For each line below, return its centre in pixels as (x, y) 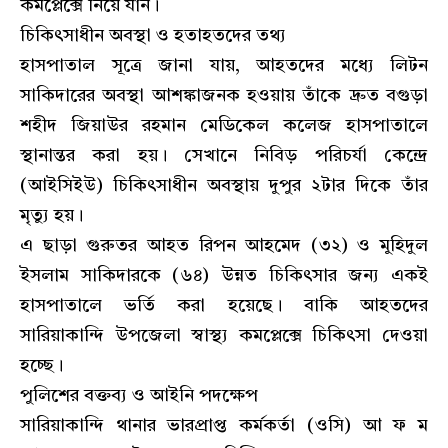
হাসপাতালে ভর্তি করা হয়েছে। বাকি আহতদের (224, 306)
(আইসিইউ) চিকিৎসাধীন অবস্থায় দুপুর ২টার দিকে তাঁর (224, 186)
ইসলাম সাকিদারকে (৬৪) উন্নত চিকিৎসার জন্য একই (224, 276)
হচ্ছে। (41, 366)
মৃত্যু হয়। (51, 216)
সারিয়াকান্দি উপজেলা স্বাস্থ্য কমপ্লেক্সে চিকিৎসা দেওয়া (224, 336)
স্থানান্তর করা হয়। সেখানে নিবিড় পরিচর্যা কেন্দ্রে (224, 156)
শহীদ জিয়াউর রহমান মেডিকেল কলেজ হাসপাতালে (224, 126)
